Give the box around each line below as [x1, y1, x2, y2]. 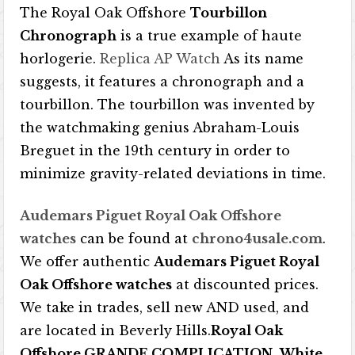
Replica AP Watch [100, 51, 221, 67]
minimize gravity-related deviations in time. [20, 166, 326, 181]
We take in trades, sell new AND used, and [20, 300, 310, 315]
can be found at [76, 231, 193, 246]
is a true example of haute [116, 28, 303, 44]
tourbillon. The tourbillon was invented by [20, 97, 315, 113]
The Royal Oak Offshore [20, 5, 191, 21]
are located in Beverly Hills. [20, 323, 212, 338]
